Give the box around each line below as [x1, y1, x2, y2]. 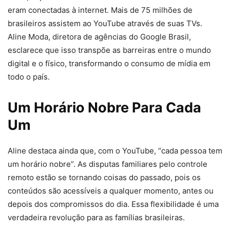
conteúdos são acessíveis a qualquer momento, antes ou [8, 185, 214, 196]
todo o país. [8, 71, 50, 82]
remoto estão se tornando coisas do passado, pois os [8, 172, 201, 182]
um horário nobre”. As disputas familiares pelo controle [8, 159, 207, 169]
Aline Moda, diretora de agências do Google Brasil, [8, 31, 191, 42]
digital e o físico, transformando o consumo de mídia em [8, 58, 210, 68]
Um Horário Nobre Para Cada [8, 99, 201, 116]
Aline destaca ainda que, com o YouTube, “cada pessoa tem [8, 145, 222, 156]
